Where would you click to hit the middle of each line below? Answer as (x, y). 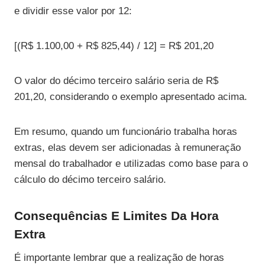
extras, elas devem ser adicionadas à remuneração (127, 148)
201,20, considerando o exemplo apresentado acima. (131, 97)
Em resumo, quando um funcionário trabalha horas (126, 132)
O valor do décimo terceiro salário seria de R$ (116, 81)
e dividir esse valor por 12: (73, 11)
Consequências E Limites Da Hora (117, 216)
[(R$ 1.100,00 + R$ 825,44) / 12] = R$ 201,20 (114, 46)
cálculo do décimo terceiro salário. (90, 180)
